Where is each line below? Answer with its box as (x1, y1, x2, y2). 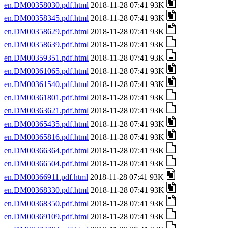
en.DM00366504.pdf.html (4, 159, 89, 168)
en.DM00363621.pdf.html (4, 106, 89, 115)
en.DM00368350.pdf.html (4, 199, 89, 208)
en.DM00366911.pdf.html (4, 173, 88, 181)
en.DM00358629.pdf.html (4, 27, 89, 36)
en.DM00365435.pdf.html (4, 120, 89, 128)
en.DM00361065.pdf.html (4, 67, 89, 75)
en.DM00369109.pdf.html (4, 212, 89, 221)
